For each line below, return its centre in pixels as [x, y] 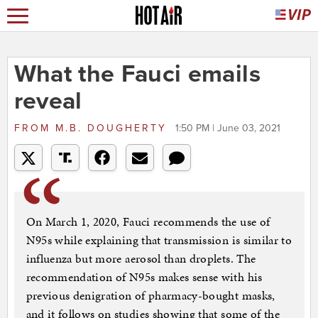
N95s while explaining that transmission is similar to [159, 240]
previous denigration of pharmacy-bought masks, [150, 296]
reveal [48, 102]
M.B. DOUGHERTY [111, 128]
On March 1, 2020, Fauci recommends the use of [148, 222]
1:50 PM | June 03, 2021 [227, 128]
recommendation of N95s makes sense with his [144, 277]
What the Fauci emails [137, 75]
